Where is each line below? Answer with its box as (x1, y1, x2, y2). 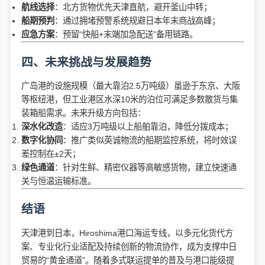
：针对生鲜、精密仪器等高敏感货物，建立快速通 (54, 163, 237, 173)
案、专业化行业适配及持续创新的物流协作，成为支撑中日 (21, 241, 237, 251)
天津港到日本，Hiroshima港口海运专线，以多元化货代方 (21, 228, 233, 238)
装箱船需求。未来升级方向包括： (21, 108, 146, 118)
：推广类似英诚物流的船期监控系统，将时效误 (63, 135, 237, 146)
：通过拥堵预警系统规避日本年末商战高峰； (54, 15, 220, 25)
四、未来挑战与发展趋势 (21, 55, 151, 69)
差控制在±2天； (21, 149, 80, 159)
